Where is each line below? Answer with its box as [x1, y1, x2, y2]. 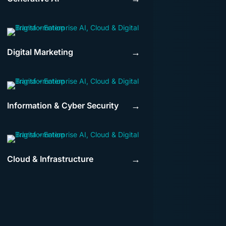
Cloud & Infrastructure [7, 154, 93, 164]
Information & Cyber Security [7, 100, 119, 111]
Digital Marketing [7, 47, 73, 58]
